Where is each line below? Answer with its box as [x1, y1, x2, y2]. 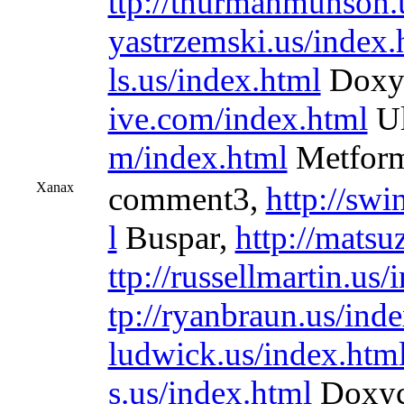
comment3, [107, 180, 266, 217]
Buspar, [116, 219, 235, 256]
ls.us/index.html [107, 61, 321, 98]
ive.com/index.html [107, 100, 368, 137]
